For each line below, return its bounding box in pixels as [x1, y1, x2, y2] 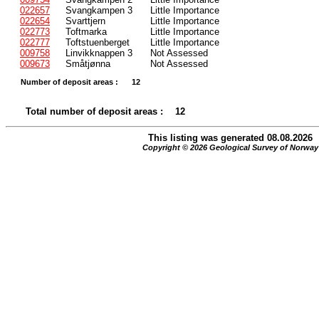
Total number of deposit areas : [26, 105, 163, 117]
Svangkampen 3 [66, 4, 132, 16]
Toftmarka [66, 26, 107, 37]
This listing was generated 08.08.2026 [147, 132, 313, 143]
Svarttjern [66, 15, 105, 26]
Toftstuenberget [66, 36, 130, 48]
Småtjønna [66, 58, 110, 69]
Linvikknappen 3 [66, 47, 132, 58]
